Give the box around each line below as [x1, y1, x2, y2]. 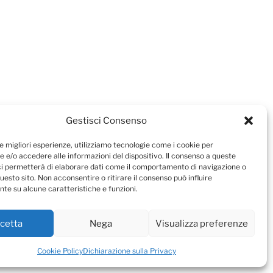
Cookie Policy [37, 246, 83, 255]
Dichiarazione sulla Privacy [82, 246, 176, 255]
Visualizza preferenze [155, 218, 248, 229]
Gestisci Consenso [66, 115, 147, 126]
